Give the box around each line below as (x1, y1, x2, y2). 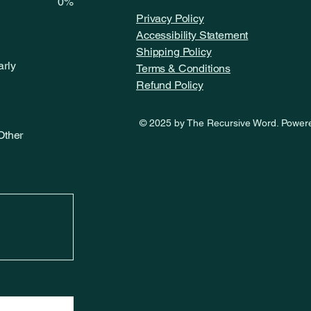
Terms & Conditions (136, 62, 231, 76)
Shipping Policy (136, 45, 212, 59)
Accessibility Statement (136, 28, 249, 42)
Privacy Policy (136, 12, 204, 26)
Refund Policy (136, 78, 203, 92)
